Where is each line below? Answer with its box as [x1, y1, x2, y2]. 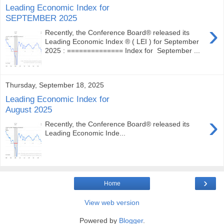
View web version [84, 198, 139, 206]
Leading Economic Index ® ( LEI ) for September [45, 37, 199, 45]
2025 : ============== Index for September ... [45, 46, 200, 54]
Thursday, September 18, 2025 [5, 80, 104, 89]
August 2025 [5, 104, 52, 115]
